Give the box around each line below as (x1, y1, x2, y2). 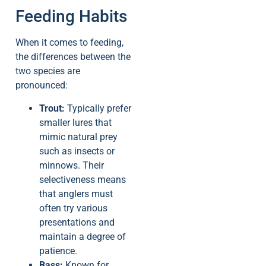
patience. (39, 245, 77, 256)
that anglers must (39, 188, 113, 199)
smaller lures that (39, 116, 112, 128)
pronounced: (15, 80, 68, 91)
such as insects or (39, 145, 115, 157)
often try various (39, 202, 107, 214)
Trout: (39, 102, 65, 114)
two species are (15, 65, 80, 77)
